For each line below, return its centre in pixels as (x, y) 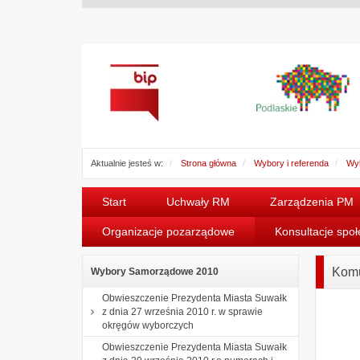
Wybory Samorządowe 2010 (155, 271)
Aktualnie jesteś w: (127, 163)
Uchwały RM (198, 201)
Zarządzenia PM (312, 201)
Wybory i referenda (291, 163)
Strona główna (209, 163)
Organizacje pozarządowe (168, 231)
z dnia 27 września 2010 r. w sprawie (182, 311)
